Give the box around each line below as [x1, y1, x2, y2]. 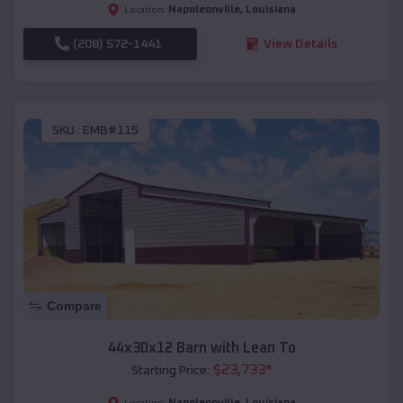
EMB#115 [83, 124, 139, 138]
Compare [47, 298, 102, 313]
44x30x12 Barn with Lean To [107, 340, 296, 355]
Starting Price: [130, 363, 210, 377]
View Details [263, 37, 337, 50]
